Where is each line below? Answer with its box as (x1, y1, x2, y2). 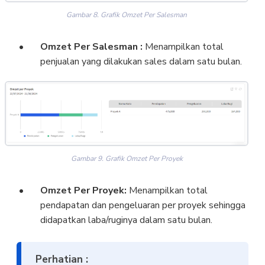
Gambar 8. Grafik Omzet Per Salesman (66, 9, 187, 20)
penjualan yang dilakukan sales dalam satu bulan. (40, 54, 242, 68)
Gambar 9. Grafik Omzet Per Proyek (70, 153, 183, 163)
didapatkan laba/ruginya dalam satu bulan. (40, 213, 212, 227)
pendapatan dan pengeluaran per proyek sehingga (40, 198, 245, 212)
